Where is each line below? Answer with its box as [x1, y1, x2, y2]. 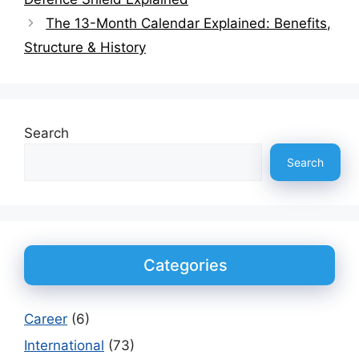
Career [24, 310, 67, 327]
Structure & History [24, 38, 146, 55]
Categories [143, 255, 228, 275]
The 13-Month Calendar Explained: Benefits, [46, 14, 332, 31]
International [24, 337, 104, 353]
